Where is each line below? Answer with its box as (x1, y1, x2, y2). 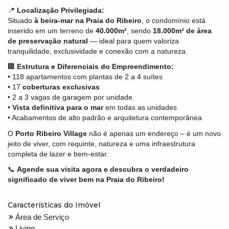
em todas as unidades (103, 103, 177, 112)
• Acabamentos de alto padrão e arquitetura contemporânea (8, 113, 202, 122)
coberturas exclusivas (22, 83, 100, 91)
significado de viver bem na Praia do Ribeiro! (8, 175, 165, 184)
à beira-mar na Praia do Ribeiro (34, 16, 142, 25)
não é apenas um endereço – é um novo (87, 129, 221, 138)
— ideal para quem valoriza (88, 36, 179, 45)
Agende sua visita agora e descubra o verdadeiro (17, 165, 189, 174)
